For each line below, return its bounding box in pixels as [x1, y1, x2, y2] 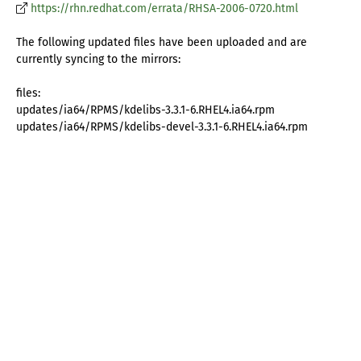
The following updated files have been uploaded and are [16, 35, 307, 50]
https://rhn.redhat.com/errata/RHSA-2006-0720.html [31, 2, 298, 16]
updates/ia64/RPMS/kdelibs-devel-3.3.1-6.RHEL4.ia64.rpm [16, 120, 308, 135]
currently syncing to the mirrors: [16, 52, 180, 67]
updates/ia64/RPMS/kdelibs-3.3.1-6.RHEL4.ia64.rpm [16, 103, 275, 118]
